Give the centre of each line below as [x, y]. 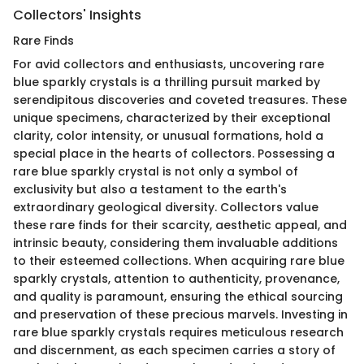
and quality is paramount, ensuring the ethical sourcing [178, 297]
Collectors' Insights [77, 15]
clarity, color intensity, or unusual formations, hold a [168, 136]
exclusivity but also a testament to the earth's [150, 190]
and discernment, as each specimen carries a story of [174, 351]
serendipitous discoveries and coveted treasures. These [180, 100]
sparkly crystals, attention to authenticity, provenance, [176, 279]
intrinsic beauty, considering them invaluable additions [175, 243]
